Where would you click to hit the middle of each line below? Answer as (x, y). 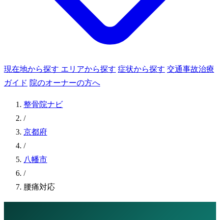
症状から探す (141, 69)
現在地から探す (31, 69)
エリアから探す (88, 69)
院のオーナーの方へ (65, 83)
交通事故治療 (191, 69)
